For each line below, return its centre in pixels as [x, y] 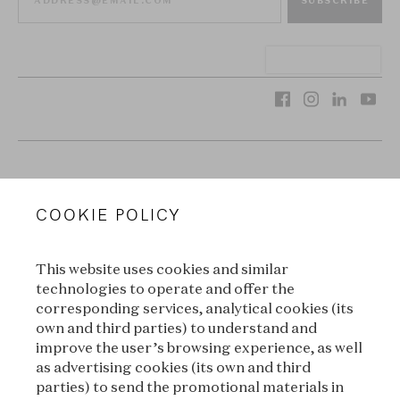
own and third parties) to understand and [176, 328]
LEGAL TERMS [200, 237]
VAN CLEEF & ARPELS [200, 193]
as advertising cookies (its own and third [173, 367]
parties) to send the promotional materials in [190, 387]
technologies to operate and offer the [165, 288]
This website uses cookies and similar [162, 269]
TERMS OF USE [200, 324]
